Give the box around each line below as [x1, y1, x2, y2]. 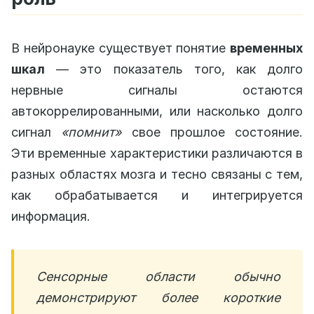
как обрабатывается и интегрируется [11, 188, 303, 203]
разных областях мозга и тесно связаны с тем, [11, 167, 303, 182]
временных [230, 41, 303, 55]
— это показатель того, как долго [45, 62, 303, 76]
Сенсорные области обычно [36, 269, 280, 284]
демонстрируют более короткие [36, 290, 280, 305]
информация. [11, 209, 90, 224]
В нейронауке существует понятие [11, 41, 230, 55]
